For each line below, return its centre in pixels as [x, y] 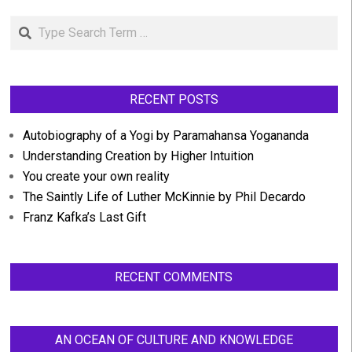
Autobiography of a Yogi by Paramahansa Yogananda [165, 136]
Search [31, 24]
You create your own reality [96, 176]
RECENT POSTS [174, 99]
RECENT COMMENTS [174, 277]
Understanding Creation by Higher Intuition [138, 156]
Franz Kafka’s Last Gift [84, 217]
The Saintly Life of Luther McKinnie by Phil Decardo [164, 197]
